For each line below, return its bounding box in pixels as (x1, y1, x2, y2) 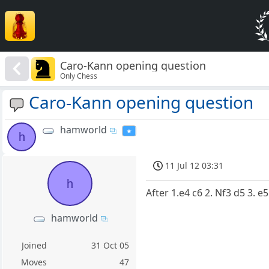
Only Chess (60, 70, 98, 81)
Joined (21, 240, 47, 252)
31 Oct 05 (91, 240, 130, 252)
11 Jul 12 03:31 (165, 160, 224, 172)
